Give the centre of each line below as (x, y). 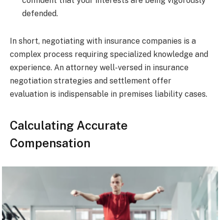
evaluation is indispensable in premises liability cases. (109, 94)
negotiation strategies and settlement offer (91, 81)
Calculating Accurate (69, 125)
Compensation (50, 143)
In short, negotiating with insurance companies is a (103, 41)
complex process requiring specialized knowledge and (109, 54)
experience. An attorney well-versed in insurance (99, 67)
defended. (40, 13)
